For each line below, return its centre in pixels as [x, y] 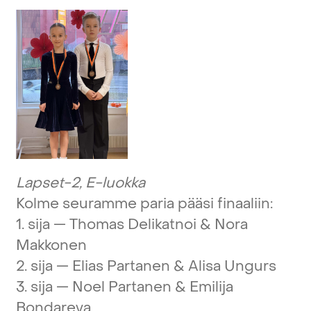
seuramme [99, 203]
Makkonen [51, 245]
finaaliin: [245, 203]
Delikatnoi [162, 224]
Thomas [96, 224]
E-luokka [115, 183]
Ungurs [250, 266]
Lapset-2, [49, 183]
